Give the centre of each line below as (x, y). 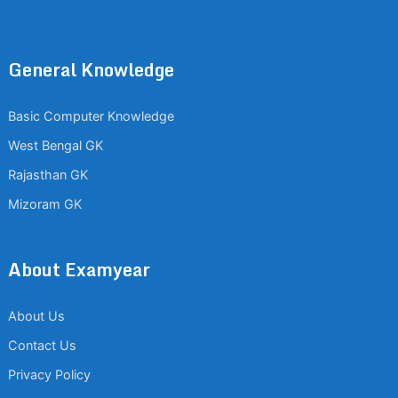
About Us (36, 316)
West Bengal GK (55, 145)
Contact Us (42, 345)
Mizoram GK (44, 204)
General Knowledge (91, 69)
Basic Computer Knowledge (91, 116)
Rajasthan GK (48, 175)
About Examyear (79, 269)
